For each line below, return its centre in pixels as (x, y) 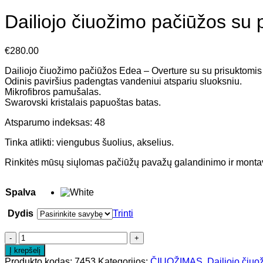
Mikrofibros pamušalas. (53, 92)
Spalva (21, 192)
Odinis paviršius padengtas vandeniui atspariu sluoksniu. (123, 81)
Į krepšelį (25, 250)
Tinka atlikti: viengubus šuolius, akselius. (89, 142)
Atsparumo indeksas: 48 (55, 122)
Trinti (123, 213)
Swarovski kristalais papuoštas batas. (83, 102)
